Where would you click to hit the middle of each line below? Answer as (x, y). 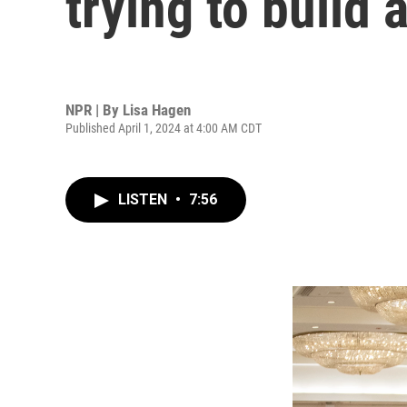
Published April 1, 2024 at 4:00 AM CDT (164, 128)
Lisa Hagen (157, 109)
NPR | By (94, 109)
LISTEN (144, 199)
